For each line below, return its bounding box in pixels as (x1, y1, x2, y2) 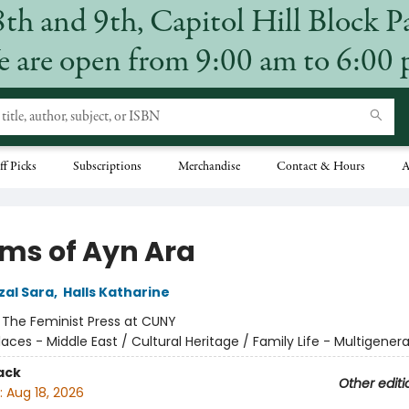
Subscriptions (73, 161, 142, 173)
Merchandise (178, 161, 240, 173)
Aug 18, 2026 (5, 383, 84, 403)
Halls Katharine (62, 283, 170, 301)
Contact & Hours (277, 161, 365, 173)
